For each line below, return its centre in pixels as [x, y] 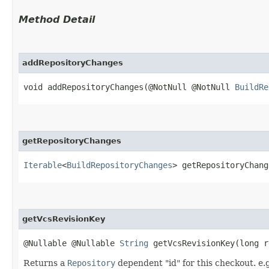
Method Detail [57, 19]
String [134, 243]
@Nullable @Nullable [71, 243]
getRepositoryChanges [72, 141]
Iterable [43, 165]
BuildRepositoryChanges [119, 165]
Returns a [45, 263]
